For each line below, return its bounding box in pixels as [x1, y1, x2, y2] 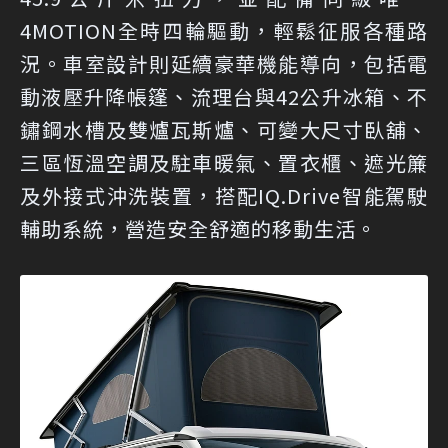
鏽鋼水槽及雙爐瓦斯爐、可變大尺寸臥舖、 [20, 114, 428, 144]
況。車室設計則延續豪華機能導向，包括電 [20, 48, 428, 78]
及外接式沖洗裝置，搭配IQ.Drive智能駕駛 [20, 180, 428, 210]
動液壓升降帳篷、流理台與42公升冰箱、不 [20, 81, 428, 111]
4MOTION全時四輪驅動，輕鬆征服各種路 [20, 15, 428, 45]
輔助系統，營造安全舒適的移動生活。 [20, 213, 377, 243]
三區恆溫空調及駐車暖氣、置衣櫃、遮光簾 [20, 147, 428, 177]
